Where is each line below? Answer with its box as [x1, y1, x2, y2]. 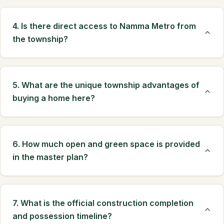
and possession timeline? [12, 211, 112, 221]
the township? [12, 34, 68, 44]
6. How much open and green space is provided [12, 139, 200, 149]
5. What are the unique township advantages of [12, 80, 199, 90]
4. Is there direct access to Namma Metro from [12, 21, 196, 31]
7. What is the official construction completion [12, 198, 193, 208]
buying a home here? [12, 93, 95, 103]
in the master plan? [12, 152, 88, 162]
